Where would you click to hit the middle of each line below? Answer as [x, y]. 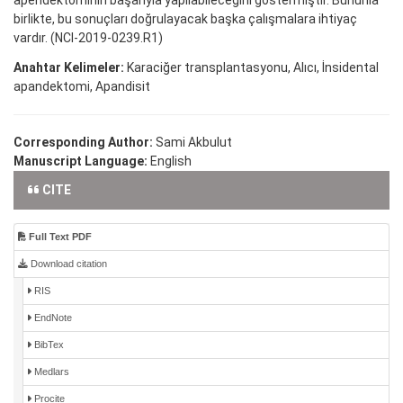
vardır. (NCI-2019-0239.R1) [88, 37]
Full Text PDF [59, 236]
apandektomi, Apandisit [82, 86]
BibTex [48, 344]
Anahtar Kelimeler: [69, 67]
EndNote [52, 317]
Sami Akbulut [194, 142]
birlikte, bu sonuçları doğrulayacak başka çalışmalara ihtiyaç [185, 18]
